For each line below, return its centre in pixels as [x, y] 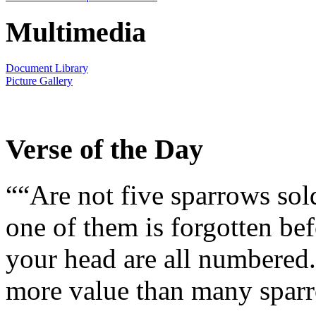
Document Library [47, 68]
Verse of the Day [104, 149]
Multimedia [76, 32]
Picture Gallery [39, 81]
